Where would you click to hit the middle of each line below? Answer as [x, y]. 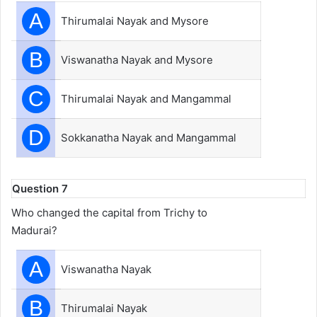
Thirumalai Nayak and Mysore [135, 21]
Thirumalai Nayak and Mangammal [146, 99]
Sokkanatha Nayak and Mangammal [149, 138]
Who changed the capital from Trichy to [109, 212]
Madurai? [34, 230]
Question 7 [40, 189]
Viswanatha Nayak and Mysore [137, 60]
